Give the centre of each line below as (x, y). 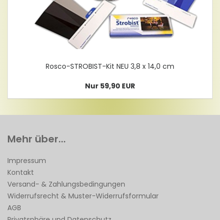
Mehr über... (37, 139)
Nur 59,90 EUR (110, 86)
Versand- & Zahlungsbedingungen (66, 184)
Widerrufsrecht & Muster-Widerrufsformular (83, 196)
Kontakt (21, 172)
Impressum (27, 160)
